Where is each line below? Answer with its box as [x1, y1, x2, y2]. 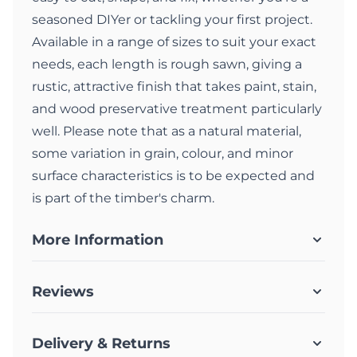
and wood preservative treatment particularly [32, 101, 322, 117]
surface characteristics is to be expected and [32, 168, 315, 184]
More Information [32, 231, 163, 249]
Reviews [32, 283, 94, 301]
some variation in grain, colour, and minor [32, 146, 293, 162]
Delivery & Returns [32, 335, 171, 353]
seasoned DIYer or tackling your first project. [32, 12, 312, 28]
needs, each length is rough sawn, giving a [32, 57, 302, 73]
